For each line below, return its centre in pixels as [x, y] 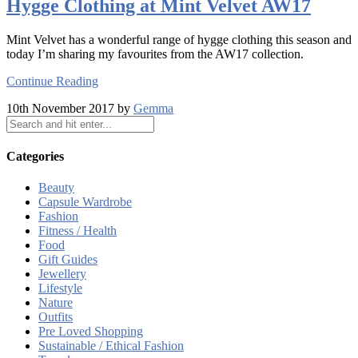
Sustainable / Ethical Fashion [111, 346]
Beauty [56, 188]
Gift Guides [68, 260]
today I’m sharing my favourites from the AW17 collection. [155, 54]
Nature [56, 303]
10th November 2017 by [70, 108]
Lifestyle [60, 288]
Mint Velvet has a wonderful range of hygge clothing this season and [179, 39]
